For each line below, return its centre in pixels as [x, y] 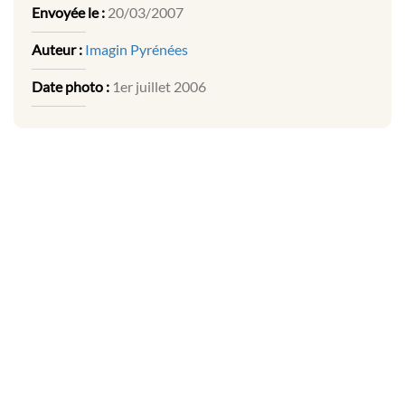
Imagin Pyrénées [137, 50]
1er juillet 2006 [158, 87]
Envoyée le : [68, 13]
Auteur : [57, 50]
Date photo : [71, 87]
